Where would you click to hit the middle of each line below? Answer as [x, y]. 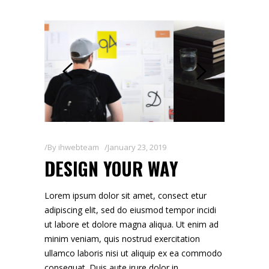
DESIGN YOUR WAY [111, 169]
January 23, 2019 [137, 147]
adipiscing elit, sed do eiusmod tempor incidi [130, 210]
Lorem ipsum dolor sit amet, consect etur [125, 196]
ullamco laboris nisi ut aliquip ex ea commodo [133, 253]
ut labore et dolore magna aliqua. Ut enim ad [131, 225]
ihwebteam [79, 147]
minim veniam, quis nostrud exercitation [122, 239]
